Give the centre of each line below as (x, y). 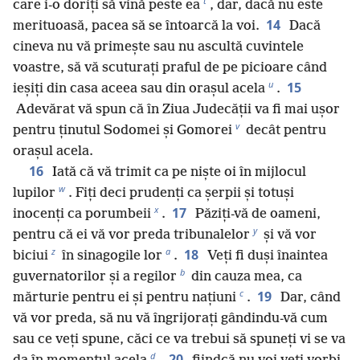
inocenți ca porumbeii (82, 214)
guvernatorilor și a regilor (95, 276)
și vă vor (288, 235)
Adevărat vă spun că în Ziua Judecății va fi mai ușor (176, 109)
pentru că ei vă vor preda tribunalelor (131, 235)
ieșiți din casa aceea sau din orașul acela (139, 88)
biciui (31, 256)
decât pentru (284, 130)
